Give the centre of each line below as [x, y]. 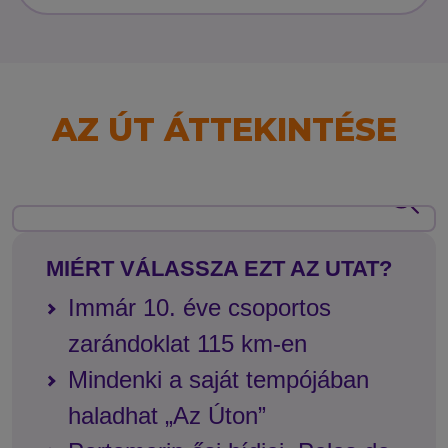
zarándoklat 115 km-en [187, 343]
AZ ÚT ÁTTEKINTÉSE [224, 129]
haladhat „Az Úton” [167, 415]
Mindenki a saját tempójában [218, 379]
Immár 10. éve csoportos [199, 307]
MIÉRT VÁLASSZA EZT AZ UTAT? [219, 268]
